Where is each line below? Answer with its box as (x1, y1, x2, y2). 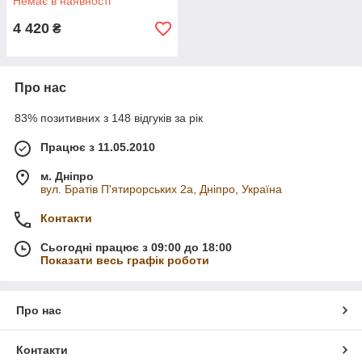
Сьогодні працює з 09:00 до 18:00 (40, 241, 232, 254)
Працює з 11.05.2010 (40, 141, 155, 154)
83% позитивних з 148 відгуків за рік (15, 112, 203, 124)
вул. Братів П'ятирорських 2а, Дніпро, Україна (40, 183, 282, 196)
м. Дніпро (40, 170, 94, 183)
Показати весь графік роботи (40, 254, 209, 267)
